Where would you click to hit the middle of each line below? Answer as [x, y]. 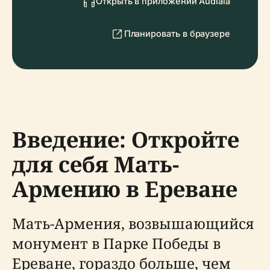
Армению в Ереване [125, 189]
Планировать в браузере [177, 33]
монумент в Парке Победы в [116, 243]
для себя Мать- [96, 164]
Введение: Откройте [126, 140]
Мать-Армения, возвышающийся [133, 223]
